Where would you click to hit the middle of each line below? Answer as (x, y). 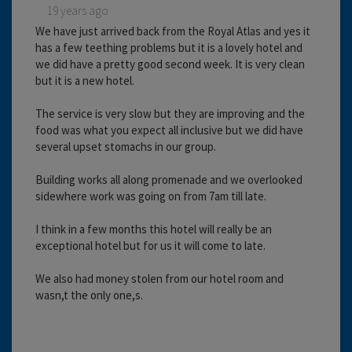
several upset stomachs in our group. (126, 146)
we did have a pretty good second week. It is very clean (170, 64)
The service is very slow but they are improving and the (170, 113)
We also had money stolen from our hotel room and (159, 278)
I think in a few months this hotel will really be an (154, 229)
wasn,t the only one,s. (89, 295)
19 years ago (78, 10)
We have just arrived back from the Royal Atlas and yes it (173, 31)
